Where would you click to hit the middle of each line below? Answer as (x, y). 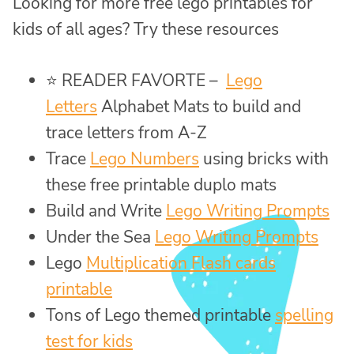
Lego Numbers (145, 158)
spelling (304, 315)
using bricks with (264, 158)
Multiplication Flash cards (181, 263)
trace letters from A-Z (126, 132)
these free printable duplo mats (161, 185)
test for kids (89, 341)
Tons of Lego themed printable (160, 315)
